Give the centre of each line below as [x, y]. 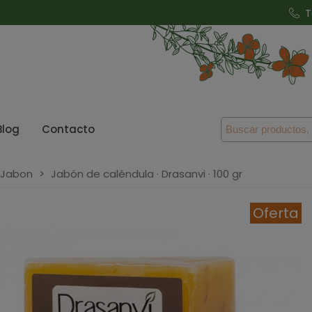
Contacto [68, 129]
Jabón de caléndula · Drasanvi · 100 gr [147, 174]
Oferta [275, 213]
